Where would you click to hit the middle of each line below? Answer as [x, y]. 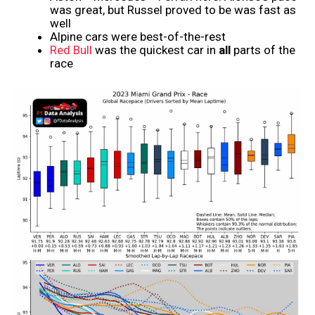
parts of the [263, 50]
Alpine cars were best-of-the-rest [138, 37]
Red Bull [71, 50]
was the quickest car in [155, 50]
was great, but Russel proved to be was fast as [173, 10]
